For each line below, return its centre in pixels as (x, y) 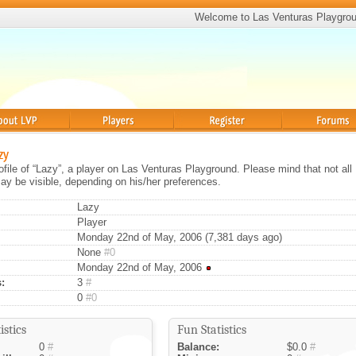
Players (88, 139)
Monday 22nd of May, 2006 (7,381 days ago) (178, 237)
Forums (301, 139)
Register (197, 139)
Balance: (198, 347)
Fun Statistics (212, 330)
